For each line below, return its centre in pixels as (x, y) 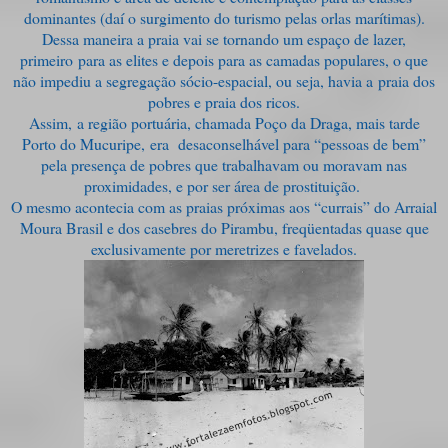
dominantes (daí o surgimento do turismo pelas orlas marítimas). (224, 17)
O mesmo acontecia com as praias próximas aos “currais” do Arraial (224, 206)
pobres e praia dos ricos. (224, 101)
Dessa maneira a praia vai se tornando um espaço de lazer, (224, 38)
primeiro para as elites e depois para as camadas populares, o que (224, 59)
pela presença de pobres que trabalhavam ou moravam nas (224, 164)
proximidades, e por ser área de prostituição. (224, 185)
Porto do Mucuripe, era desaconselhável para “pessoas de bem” (224, 143)
